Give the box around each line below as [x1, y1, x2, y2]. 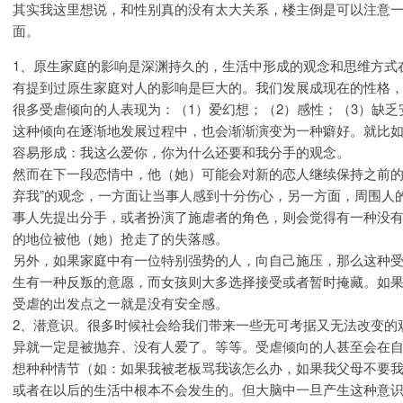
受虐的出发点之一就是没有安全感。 [13, 293, 228, 313]
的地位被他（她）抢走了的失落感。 [13, 228, 228, 248]
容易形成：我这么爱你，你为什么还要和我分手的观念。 [13, 142, 350, 162]
